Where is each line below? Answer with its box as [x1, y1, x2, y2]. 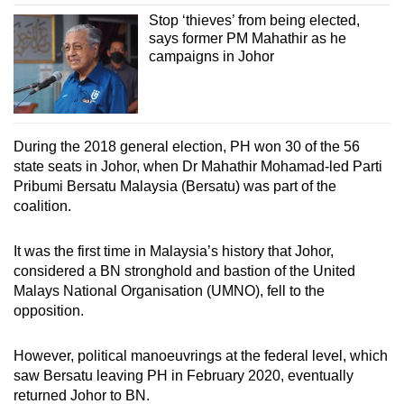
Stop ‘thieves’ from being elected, [148, 13, 360, 29]
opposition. [14, 303, 84, 319]
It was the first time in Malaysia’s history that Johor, [14, 243, 334, 260]
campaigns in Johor [148, 49, 274, 65]
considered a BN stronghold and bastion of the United [14, 263, 355, 280]
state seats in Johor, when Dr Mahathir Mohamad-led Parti [14, 159, 382, 175]
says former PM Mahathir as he [148, 31, 346, 47]
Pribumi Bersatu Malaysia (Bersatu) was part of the [14, 179, 336, 195]
